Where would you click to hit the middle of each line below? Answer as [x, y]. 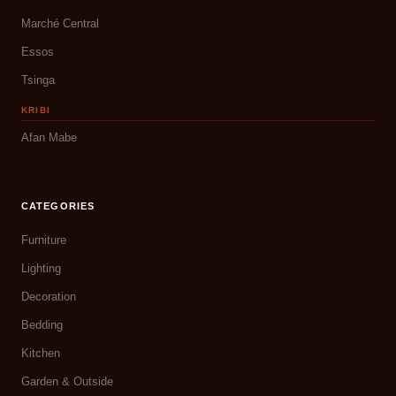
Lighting [41, 269]
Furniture [44, 240]
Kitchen [41, 354]
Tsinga [38, 80]
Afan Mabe [49, 138]
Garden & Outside [67, 382]
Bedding [42, 325]
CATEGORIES [58, 206]
